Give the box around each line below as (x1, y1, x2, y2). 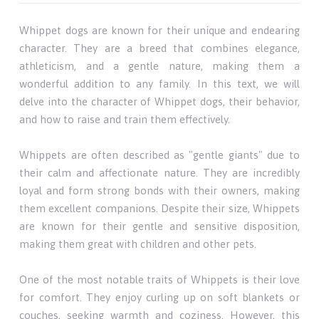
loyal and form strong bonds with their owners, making (19, 184, 300, 197)
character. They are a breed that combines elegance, (19, 41, 300, 54)
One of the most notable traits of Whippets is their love (19, 273, 300, 286)
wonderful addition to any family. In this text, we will (19, 77, 300, 90)
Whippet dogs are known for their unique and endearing (19, 23, 300, 36)
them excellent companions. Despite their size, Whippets (19, 202, 300, 214)
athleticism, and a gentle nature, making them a (19, 59, 300, 72)
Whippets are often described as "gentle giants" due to (19, 148, 300, 161)
